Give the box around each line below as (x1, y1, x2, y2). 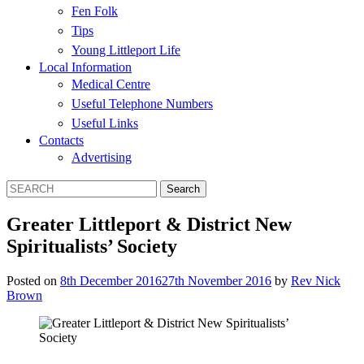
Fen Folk (71, 4, 118, 18)
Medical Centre (71, 77, 150, 91)
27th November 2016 (162, 273, 271, 288)
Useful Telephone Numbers (71, 97, 213, 110)
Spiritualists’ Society (6, 235, 177, 257)
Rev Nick (291, 273, 340, 288)
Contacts (39, 133, 84, 147)
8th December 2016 (60, 273, 162, 288)
